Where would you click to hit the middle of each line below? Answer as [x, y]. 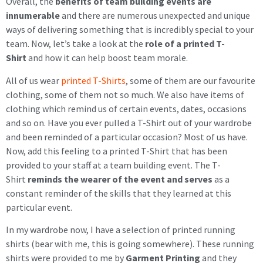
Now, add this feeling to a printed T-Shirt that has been [117, 151]
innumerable [33, 16]
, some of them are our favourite [190, 80]
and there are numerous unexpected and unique [155, 16]
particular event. [39, 207]
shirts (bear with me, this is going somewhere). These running [130, 244]
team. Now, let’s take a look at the [75, 44]
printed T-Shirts [93, 80]
